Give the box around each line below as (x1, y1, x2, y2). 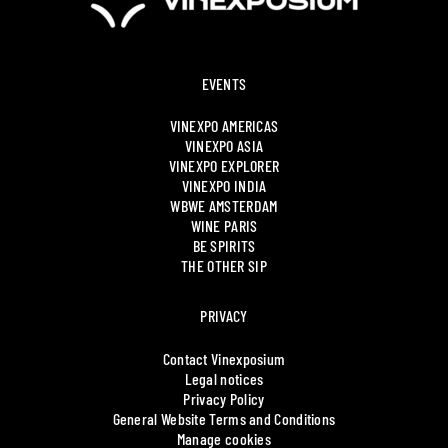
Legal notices (184, 368, 264, 388)
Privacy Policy (183, 388, 265, 408)
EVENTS (201, 73, 247, 93)
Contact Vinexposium (162, 348, 286, 368)
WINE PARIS (190, 216, 258, 236)
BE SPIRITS (192, 236, 256, 256)
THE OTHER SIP (181, 256, 267, 276)
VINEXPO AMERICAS (169, 116, 279, 136)
